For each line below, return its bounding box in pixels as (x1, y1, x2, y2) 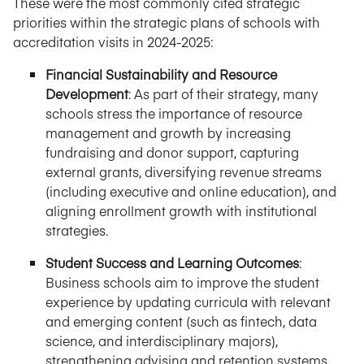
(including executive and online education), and (45, 181, 336, 200)
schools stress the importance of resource (45, 103, 302, 122)
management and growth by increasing (45, 123, 291, 141)
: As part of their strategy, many (128, 84, 318, 102)
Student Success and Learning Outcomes (45, 253, 299, 271)
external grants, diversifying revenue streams (45, 162, 322, 180)
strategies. (45, 220, 108, 239)
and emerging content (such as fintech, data (45, 311, 317, 330)
